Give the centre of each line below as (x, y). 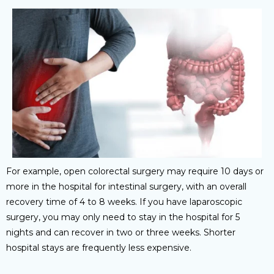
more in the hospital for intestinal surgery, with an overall (126, 187)
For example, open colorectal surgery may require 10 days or (135, 172)
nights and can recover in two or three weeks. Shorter (121, 233)
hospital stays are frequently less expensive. (99, 248)
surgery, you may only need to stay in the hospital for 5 (123, 217)
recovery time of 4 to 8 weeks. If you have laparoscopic (124, 202)
